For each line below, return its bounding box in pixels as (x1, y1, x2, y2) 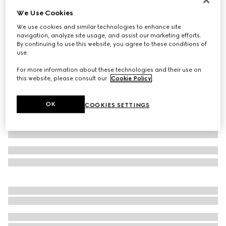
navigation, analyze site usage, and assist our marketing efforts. (17, 32, 202, 39)
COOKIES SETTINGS (85, 101, 150, 109)
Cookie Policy (111, 75, 152, 82)
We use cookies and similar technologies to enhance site (17, 23, 182, 31)
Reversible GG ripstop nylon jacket (8, 9, 134, 19)
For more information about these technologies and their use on (17, 66, 202, 74)
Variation (8, 33, 35, 40)
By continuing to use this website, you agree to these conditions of (17, 40, 207, 48)
